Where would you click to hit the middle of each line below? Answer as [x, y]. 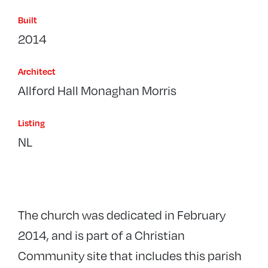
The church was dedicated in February [122, 215]
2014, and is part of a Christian [101, 235]
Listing [31, 123]
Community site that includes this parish [130, 255]
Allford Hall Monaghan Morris [97, 90]
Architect [37, 71]
